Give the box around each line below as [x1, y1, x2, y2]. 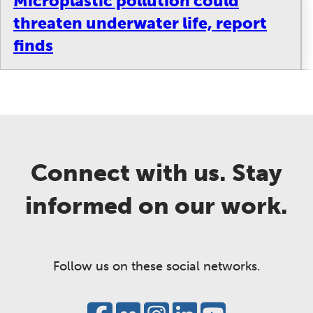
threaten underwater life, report [13, 13, 267, 33]
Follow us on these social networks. [52, 259, 261, 275]
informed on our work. [25, 191, 288, 220]
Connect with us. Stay [31, 158, 282, 187]
